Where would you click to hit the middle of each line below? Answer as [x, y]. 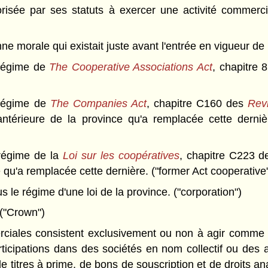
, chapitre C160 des [197, 104]
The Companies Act [98, 104]
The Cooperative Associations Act [131, 67]
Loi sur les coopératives [121, 155]
